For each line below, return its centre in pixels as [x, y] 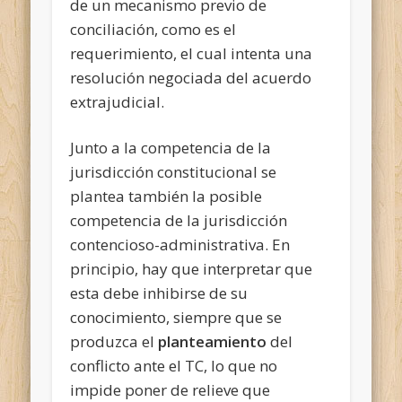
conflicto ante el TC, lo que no [174, 365]
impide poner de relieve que [170, 389]
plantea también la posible [166, 196]
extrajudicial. [118, 101]
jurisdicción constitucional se [174, 171]
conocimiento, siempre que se [176, 317]
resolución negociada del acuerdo [191, 77]
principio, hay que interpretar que [192, 268]
